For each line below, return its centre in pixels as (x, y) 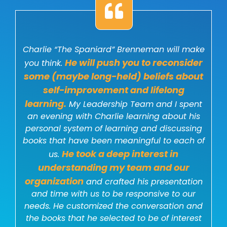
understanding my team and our (113, 168)
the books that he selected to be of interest (113, 218)
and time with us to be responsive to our (113, 194)
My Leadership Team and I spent (134, 104)
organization (54, 181)
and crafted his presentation (143, 182)
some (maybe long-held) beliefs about (113, 77)
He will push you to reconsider (134, 63)
